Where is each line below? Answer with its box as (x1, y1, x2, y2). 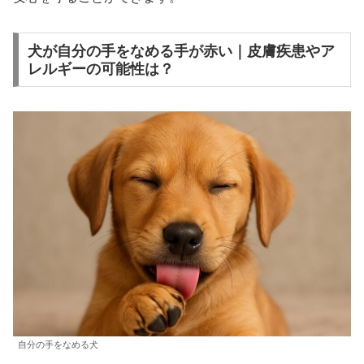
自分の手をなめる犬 (18, 339, 98, 349)
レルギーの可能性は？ (27, 60, 174, 77)
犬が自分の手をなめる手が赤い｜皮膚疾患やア (27, 42, 335, 59)
